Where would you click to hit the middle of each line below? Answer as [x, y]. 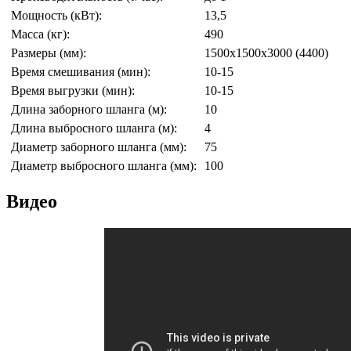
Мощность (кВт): [56, 15]
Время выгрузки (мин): [73, 90]
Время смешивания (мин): [81, 71]
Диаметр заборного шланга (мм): [99, 147]
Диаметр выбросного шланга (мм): [104, 165]
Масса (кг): [40, 34]
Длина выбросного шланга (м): [94, 128]
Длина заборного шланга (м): [89, 109]
